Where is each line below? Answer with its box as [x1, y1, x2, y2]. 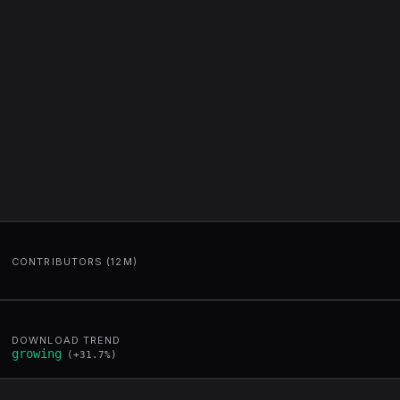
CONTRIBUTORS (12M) [12, 254, 137, 268]
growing [12, 346, 62, 361]
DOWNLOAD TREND [12, 333, 121, 346]
